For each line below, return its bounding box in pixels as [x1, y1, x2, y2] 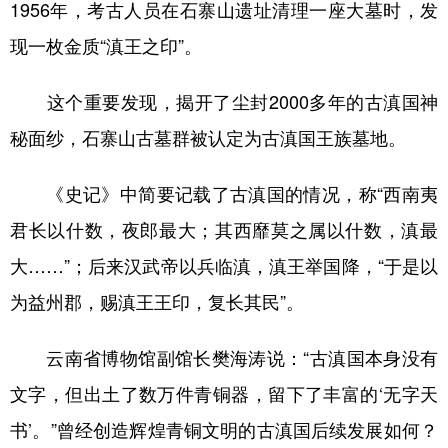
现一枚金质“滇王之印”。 [10, 36, 202, 55]
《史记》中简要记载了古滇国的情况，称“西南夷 [10, 184, 438, 203]
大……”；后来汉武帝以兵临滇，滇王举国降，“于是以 [10, 256, 438, 275]
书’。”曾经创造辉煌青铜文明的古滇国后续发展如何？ [10, 420, 438, 439]
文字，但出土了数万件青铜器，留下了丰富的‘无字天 [10, 384, 438, 403]
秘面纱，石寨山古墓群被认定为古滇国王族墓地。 [10, 128, 406, 147]
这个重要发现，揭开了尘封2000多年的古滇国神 [10, 92, 438, 111]
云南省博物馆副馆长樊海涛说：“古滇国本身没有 [10, 348, 438, 367]
